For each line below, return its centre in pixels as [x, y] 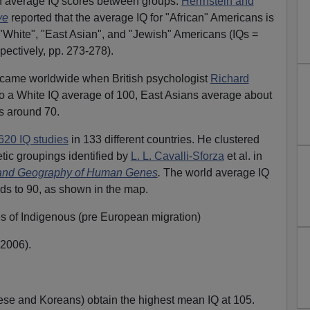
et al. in [243, 156]
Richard [229, 78]
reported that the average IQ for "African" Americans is [141, 17]
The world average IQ [215, 172]
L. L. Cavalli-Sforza [177, 156]
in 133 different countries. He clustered [164, 139]
